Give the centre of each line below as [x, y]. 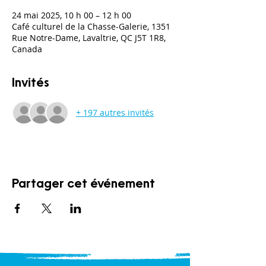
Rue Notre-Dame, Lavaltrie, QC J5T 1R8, [89, 37]
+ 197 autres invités [115, 113]
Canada [27, 49]
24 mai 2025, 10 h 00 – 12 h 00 [72, 15]
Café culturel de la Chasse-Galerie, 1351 [91, 26]
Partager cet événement [83, 184]
